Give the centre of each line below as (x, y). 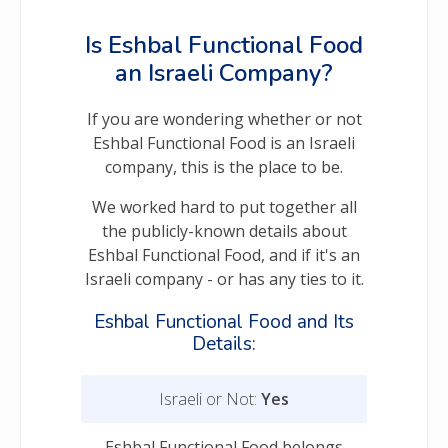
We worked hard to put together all (224, 207)
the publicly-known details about (224, 231)
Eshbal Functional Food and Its (224, 322)
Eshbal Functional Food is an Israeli (224, 143)
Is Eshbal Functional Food (224, 45)
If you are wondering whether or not (224, 119)
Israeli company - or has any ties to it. (224, 279)
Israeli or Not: (210, 399)
